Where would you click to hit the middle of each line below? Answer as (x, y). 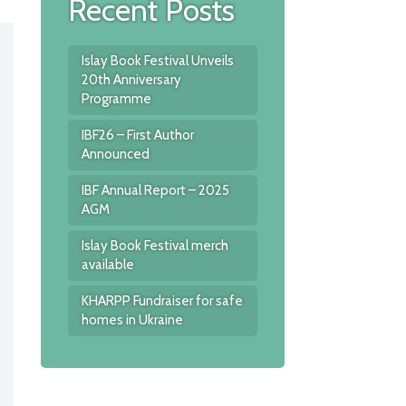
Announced (115, 154)
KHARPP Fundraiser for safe (162, 301)
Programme (116, 99)
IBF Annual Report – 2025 (155, 190)
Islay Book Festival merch (155, 246)
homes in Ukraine (132, 320)
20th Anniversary (131, 80)
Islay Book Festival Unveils (157, 61)
